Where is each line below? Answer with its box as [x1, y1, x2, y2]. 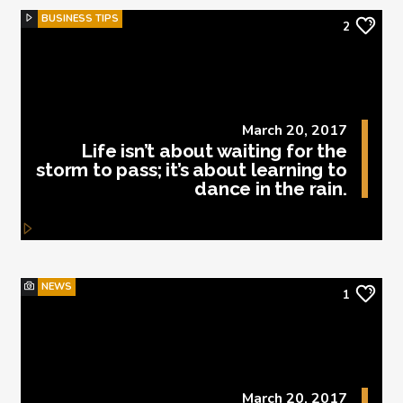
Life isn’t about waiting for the [81, 139, 347, 163]
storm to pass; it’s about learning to [36, 158, 347, 182]
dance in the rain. [194, 177, 347, 201]
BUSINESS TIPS [41, 11, 120, 25]
